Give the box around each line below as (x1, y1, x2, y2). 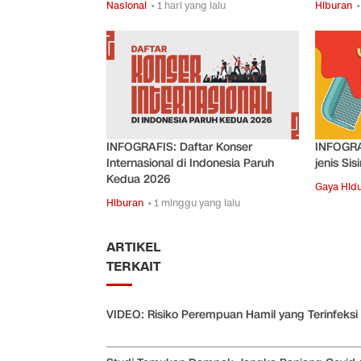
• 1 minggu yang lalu (147, 195, 240, 210)
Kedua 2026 (106, 171, 170, 187)
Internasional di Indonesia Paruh (106, 155, 274, 171)
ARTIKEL (106, 238, 160, 256)
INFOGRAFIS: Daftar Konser (106, 139, 252, 155)
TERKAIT (106, 257, 160, 276)
